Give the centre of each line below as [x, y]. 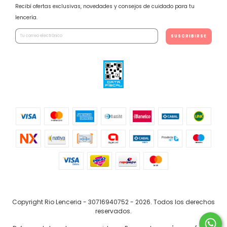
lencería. [26, 19]
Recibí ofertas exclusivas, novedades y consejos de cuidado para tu [105, 8]
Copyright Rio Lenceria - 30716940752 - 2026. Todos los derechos [113, 203]
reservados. [113, 212]
